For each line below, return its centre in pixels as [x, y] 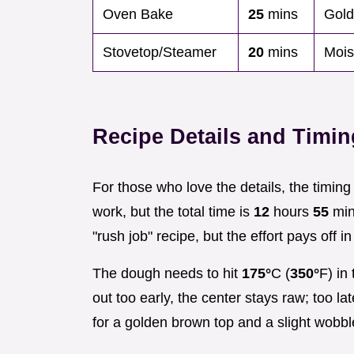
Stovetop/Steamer [160, 53]
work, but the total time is [173, 212]
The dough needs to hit [167, 274]
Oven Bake [138, 15]
